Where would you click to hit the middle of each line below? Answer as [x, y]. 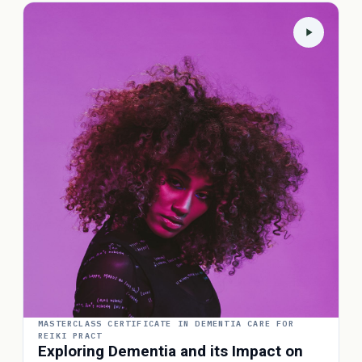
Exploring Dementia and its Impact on [170, 351]
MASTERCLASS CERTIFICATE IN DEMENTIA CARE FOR [166, 324]
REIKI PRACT [70, 336]
